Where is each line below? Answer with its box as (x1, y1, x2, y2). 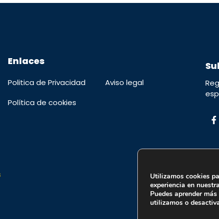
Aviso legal (105, 77, 144, 88)
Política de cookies (7, 97, 76, 108)
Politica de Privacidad (7, 77, 86, 88)
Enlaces (7, 55, 44, 67)
